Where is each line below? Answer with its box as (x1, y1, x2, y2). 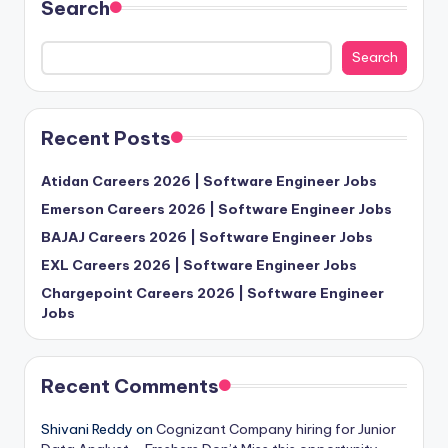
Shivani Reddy (41, 419, 133, 438)
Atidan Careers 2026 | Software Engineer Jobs (41, 171, 377, 190)
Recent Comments (41, 373, 219, 398)
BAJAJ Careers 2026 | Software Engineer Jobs (41, 227, 373, 246)
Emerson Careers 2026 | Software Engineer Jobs (41, 199, 392, 218)
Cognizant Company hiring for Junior (156, 419, 396, 438)
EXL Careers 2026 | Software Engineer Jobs (41, 255, 357, 274)
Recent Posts (41, 125, 171, 150)
